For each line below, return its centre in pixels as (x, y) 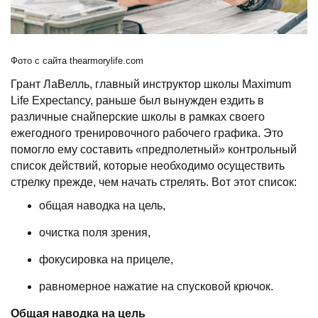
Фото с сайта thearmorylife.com (77, 61)
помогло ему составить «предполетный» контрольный (154, 150)
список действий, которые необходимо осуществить (148, 166)
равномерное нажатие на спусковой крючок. (156, 287)
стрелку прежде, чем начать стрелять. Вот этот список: (154, 182)
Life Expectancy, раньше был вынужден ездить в (137, 101)
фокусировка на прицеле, (106, 260)
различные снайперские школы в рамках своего (138, 117)
